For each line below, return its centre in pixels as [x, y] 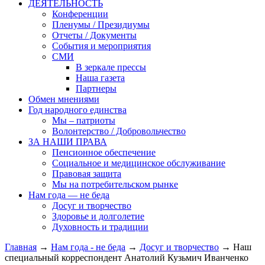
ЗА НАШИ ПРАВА [68, 141]
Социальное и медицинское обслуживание [139, 163]
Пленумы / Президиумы [101, 24]
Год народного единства [77, 109]
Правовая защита [87, 173]
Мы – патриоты [84, 120]
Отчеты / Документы [94, 35]
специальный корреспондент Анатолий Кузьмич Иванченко [127, 257]
